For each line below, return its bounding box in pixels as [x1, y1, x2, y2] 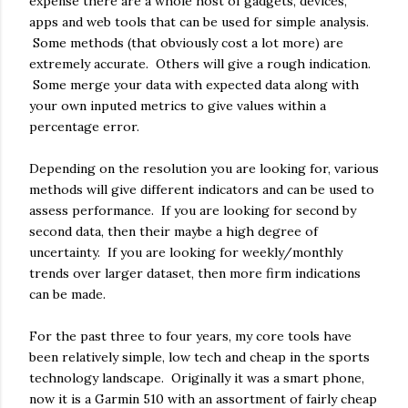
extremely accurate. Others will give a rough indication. [29, 55, 371, 72]
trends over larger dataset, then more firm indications [29, 264, 361, 281]
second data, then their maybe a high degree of [29, 222, 318, 240]
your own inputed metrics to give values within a [29, 97, 326, 114]
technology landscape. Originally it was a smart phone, [29, 369, 364, 386]
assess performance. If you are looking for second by [29, 201, 356, 219]
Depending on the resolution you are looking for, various [29, 159, 379, 177]
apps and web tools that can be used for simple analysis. [29, 13, 369, 30]
